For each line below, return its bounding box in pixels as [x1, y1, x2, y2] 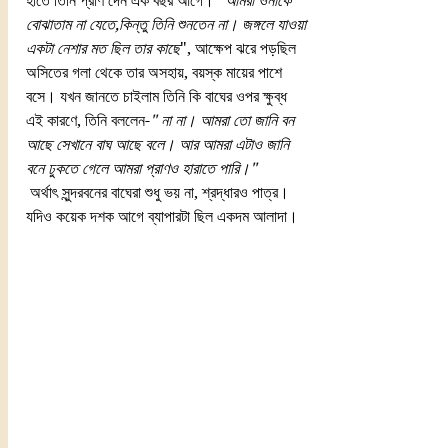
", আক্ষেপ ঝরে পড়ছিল [180, 39, 300, 59]
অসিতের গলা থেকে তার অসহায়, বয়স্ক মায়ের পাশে [26, 63, 286, 83]
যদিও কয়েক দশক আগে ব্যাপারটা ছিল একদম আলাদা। [26, 207, 298, 227]
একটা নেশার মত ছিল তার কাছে [26, 39, 180, 59]
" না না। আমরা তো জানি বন [150, 111, 298, 131]
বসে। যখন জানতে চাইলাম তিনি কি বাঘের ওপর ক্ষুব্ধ [26, 87, 291, 107]
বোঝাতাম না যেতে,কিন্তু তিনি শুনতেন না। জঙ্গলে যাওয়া [26, 15, 310, 35]
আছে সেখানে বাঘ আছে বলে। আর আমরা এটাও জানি [26, 135, 293, 155]
